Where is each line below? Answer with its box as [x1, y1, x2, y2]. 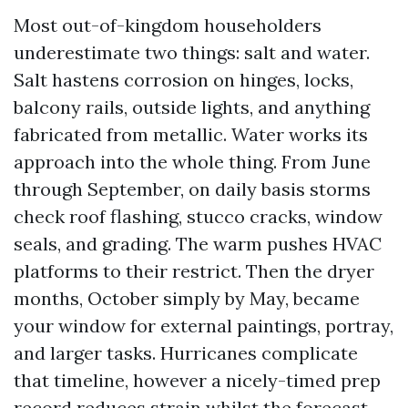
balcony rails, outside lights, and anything [14, 96, 370, 118]
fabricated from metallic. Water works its [14, 123, 368, 146]
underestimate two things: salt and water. [14, 41, 370, 64]
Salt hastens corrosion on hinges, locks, [14, 68, 353, 91]
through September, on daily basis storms [14, 178, 371, 200]
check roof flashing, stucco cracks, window [14, 205, 382, 228]
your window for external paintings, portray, [14, 314, 393, 337]
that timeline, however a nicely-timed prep [14, 369, 381, 392]
